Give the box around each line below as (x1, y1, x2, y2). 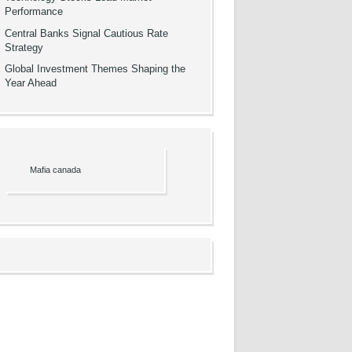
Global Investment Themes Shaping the (5, 64, 186, 75)
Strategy (5, 42, 44, 53)
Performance (5, 6, 64, 18)
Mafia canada (29, 165, 81, 175)
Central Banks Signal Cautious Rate (5, 27, 169, 39)
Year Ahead (5, 78, 57, 90)
